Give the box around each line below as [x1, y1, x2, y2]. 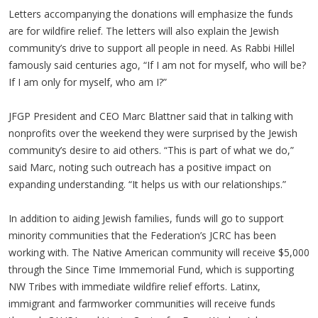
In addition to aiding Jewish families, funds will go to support [9, 212, 284, 225]
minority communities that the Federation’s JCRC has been [9, 229, 276, 242]
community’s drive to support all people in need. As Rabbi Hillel [9, 41, 295, 55]
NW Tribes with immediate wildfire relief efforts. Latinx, [9, 280, 261, 293]
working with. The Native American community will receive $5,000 [9, 246, 309, 259]
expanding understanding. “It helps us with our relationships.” [9, 177, 286, 191]
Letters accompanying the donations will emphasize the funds [9, 7, 293, 21]
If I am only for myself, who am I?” [9, 75, 167, 89]
